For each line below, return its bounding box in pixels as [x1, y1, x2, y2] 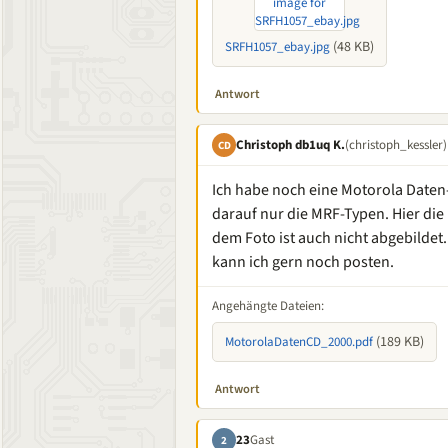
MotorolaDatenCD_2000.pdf [225, 333, 373, 351]
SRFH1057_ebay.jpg [225, 38, 330, 56]
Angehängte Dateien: [212, 297, 324, 315]
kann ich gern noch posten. [212, 251, 394, 273]
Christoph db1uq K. [236, 135, 345, 154]
